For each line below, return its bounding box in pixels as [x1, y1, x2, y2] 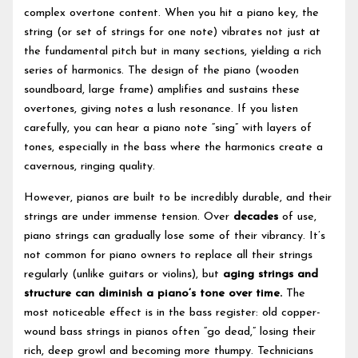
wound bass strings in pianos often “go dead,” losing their [24, 325, 316, 338]
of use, [278, 210, 317, 223]
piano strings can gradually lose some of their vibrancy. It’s [24, 229, 326, 242]
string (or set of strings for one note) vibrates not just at [24, 26, 321, 39]
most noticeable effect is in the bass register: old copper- [24, 306, 321, 319]
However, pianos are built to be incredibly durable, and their [24, 191, 332, 204]
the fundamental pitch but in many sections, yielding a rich [24, 46, 322, 58]
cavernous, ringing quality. [24, 161, 156, 173]
